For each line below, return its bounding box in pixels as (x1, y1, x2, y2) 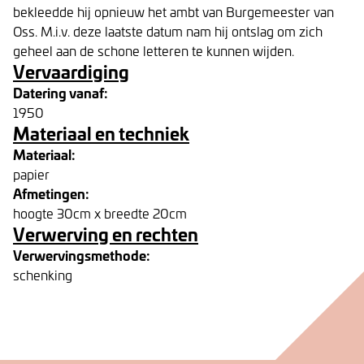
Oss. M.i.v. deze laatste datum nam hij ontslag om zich (13, 22, 323, 40)
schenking (13, 266, 72, 284)
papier (13, 165, 50, 183)
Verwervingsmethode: (13, 245, 150, 265)
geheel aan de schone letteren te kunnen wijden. (13, 41, 294, 59)
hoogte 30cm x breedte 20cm (13, 204, 187, 222)
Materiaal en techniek (13, 119, 189, 146)
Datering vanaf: (13, 82, 108, 102)
